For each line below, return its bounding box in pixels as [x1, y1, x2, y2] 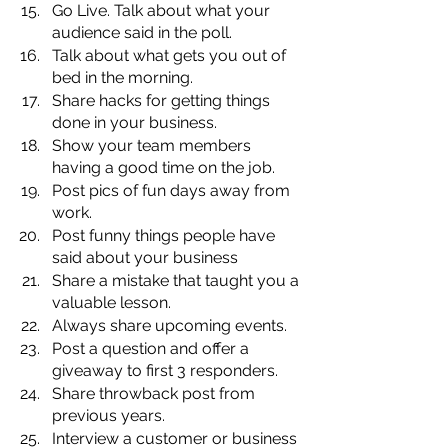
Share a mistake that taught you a [52, 270, 303, 290]
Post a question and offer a [52, 338, 253, 358]
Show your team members [52, 135, 255, 155]
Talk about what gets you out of [52, 45, 290, 65]
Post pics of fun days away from [52, 180, 294, 200]
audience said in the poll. [52, 22, 232, 42]
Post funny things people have [52, 225, 279, 245]
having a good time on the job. [52, 157, 275, 177]
